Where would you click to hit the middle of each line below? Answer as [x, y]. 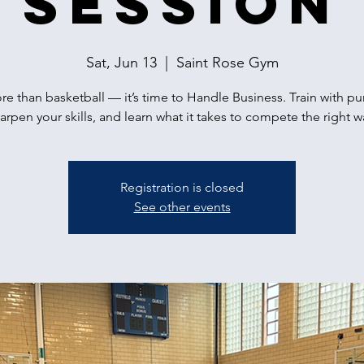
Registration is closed [182, 187]
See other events [182, 207]
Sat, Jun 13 [121, 63]
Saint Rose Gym [227, 63]
